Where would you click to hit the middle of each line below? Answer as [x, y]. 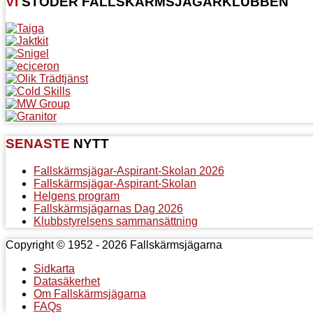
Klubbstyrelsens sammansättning [116, 221]
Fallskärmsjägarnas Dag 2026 [108, 208]
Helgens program [77, 196]
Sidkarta [54, 268]
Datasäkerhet [67, 281]
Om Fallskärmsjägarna [90, 293]
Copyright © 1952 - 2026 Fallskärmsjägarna [114, 245]
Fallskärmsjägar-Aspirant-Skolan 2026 [129, 170]
